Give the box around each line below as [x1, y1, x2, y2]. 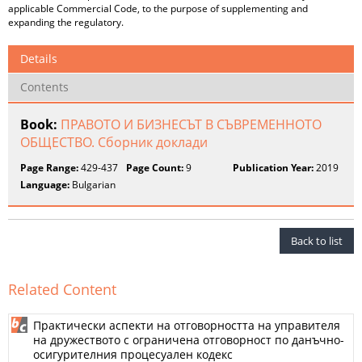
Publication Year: [232, 161, 314, 175]
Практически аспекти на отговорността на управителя [33, 318, 340, 333]
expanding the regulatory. [8, 15, 124, 29]
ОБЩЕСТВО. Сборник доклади [20, 133, 208, 151]
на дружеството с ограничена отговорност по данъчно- [33, 332, 344, 347]
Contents [20, 79, 69, 95]
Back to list [291, 234, 343, 248]
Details [20, 51, 57, 66]
